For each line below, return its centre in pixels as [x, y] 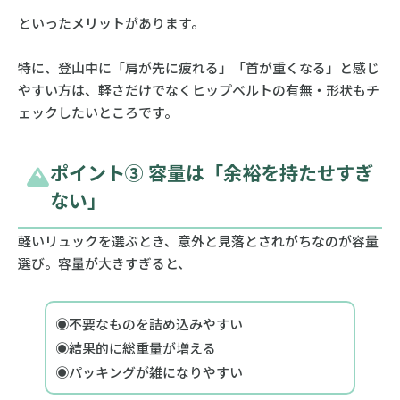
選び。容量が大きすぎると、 [104, 263]
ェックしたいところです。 [97, 112]
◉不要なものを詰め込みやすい [149, 324]
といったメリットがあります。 [111, 22]
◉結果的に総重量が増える [135, 348]
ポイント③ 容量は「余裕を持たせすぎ [211, 172]
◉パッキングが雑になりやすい [149, 372]
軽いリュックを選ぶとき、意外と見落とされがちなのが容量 [198, 241]
